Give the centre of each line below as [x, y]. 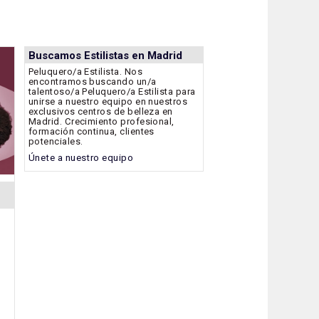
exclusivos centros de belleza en [100, 112]
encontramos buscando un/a [92, 82]
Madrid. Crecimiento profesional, [101, 122]
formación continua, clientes [91, 132]
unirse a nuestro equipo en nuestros [108, 102]
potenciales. [56, 142]
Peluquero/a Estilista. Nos [85, 72]
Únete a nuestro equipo [81, 158]
